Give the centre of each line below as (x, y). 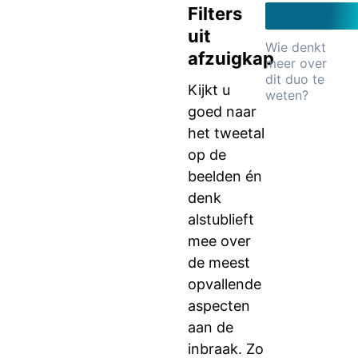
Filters (215, 14)
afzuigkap (231, 58)
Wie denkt (296, 47)
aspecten (219, 306)
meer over (296, 63)
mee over (219, 241)
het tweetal (226, 133)
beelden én (225, 176)
